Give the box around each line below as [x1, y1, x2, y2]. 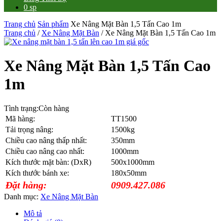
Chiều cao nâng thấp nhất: [5, 136, 87, 145]
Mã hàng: [5, 114, 35, 123]
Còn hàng [38, 104, 69, 112]
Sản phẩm [37, 20, 69, 28]
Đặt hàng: [5, 179, 47, 190]
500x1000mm [111, 157, 154, 166]
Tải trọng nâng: [5, 125, 53, 134]
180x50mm [111, 168, 147, 177]
